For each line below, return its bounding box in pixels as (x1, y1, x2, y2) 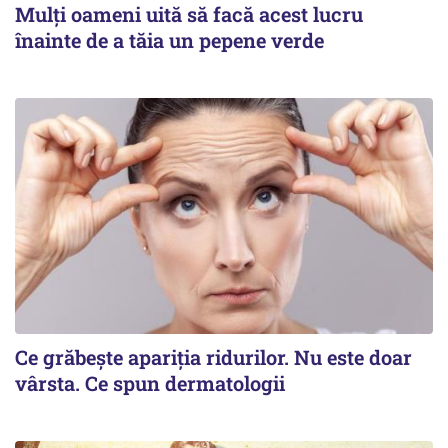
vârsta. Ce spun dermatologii (15, 369, 285, 396)
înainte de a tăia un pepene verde (15, 27, 324, 54)
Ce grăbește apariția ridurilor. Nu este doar (15, 343, 412, 370)
